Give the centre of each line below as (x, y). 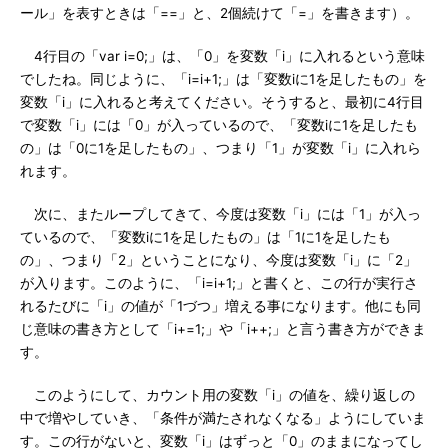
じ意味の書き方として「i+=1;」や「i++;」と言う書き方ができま (223, 329)
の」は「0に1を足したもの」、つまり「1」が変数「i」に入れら (220, 148)
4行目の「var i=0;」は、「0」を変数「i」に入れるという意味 (222, 56)
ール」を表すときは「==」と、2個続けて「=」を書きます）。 (219, 13)
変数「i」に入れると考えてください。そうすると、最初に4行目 (222, 102)
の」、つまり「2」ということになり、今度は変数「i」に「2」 (218, 260)
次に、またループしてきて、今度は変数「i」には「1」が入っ (220, 214)
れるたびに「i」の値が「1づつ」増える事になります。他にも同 (220, 306)
